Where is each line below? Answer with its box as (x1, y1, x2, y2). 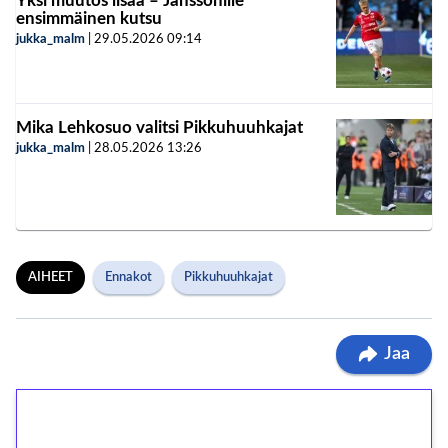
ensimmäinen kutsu (16, 9, 162, 27)
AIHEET (28, 270, 73, 284)
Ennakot (105, 270, 152, 284)
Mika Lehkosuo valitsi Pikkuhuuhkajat (16, 118, 303, 136)
